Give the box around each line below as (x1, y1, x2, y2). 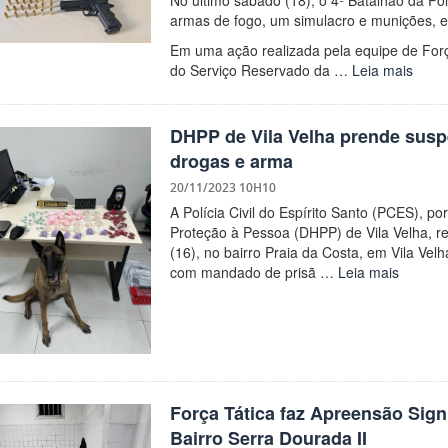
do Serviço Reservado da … (169, 59, 352, 80)
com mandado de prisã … (169, 261, 338, 282)
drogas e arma (169, 147, 293, 174)
